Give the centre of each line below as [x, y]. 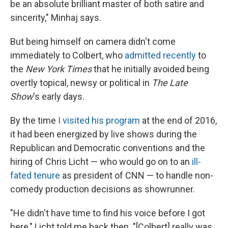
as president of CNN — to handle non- [138, 175]
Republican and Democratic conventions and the [108, 148]
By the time [33, 120]
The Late [170, 82]
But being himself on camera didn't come [93, 41]
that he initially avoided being [150, 69]
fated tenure [36, 175]
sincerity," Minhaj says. [56, 17]
